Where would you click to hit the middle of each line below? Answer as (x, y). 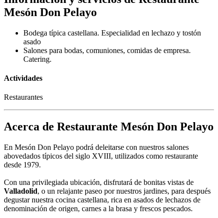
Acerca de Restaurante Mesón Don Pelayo (109, 127)
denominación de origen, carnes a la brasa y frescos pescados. (98, 209)
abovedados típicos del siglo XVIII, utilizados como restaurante (101, 156)
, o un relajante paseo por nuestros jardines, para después (124, 191)
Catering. (37, 59)
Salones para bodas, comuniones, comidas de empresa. (107, 50)
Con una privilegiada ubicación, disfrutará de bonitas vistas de (99, 182)
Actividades (23, 78)
